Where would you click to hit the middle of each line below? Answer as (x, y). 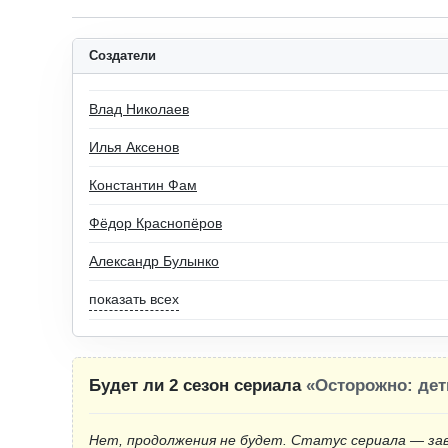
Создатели (122, 55)
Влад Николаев (139, 109)
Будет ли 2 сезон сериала (197, 385)
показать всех (134, 299)
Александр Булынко (154, 261)
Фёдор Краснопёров (155, 223)
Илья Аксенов (134, 147)
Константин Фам (143, 185)
